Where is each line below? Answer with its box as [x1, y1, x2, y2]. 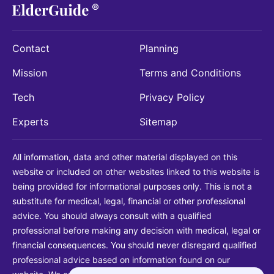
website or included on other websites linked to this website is [12, 166, 259, 177]
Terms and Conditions [139, 67, 241, 80]
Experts [12, 116, 48, 128]
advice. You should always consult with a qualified [12, 210, 212, 221]
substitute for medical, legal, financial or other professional [12, 196, 245, 207]
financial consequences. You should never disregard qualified [12, 240, 257, 251]
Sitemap [139, 116, 177, 128]
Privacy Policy [139, 91, 205, 104]
